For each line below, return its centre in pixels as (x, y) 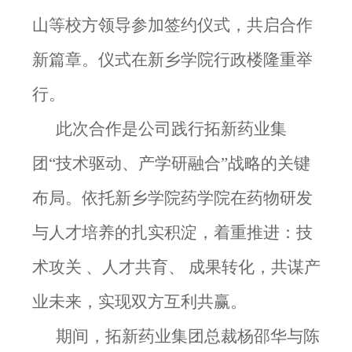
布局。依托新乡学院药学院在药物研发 (172, 198)
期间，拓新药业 (113, 336)
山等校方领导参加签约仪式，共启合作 (172, 25)
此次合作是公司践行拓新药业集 (171, 129)
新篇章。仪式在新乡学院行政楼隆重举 (172, 60)
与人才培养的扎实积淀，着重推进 (156, 233)
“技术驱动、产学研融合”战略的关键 (179, 163)
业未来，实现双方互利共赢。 (139, 302)
